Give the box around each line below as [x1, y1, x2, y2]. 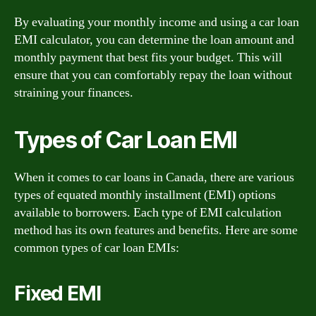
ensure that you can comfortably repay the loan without [14, 66, 292, 83]
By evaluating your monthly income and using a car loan [14, 13, 299, 30]
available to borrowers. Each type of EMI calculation [14, 204, 281, 221]
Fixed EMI [14, 281, 101, 305]
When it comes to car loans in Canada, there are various [14, 169, 294, 186]
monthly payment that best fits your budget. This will [14, 49, 282, 66]
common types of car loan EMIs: [14, 239, 179, 256]
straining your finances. [14, 84, 133, 101]
